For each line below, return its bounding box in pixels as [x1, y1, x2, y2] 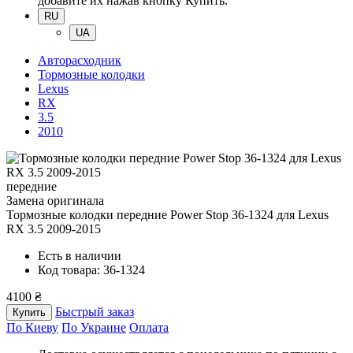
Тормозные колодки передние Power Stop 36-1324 [6, 208, 277, 222]
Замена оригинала [6, 194, 104, 208]
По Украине [61, 321, 126, 335]
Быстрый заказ [55, 305, 134, 319]
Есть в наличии [38, 249, 121, 263]
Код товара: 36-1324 [38, 263, 145, 277]
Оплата [129, 321, 169, 335]
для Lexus [277, 208, 329, 222]
